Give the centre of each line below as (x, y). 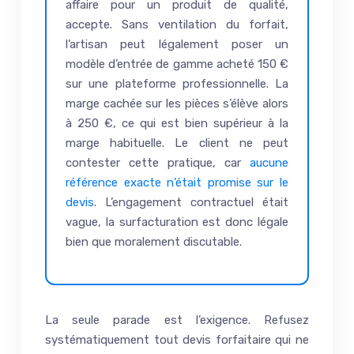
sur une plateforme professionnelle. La (177, 83)
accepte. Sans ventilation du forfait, (177, 24)
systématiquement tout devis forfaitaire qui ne (177, 339)
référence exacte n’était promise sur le (177, 182)
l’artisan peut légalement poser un (177, 44)
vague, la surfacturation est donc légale (177, 222)
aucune (269, 162)
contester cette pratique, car (158, 162)
